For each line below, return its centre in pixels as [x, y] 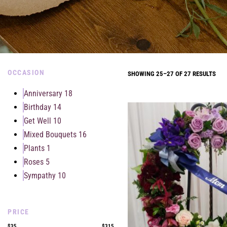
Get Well [37, 121]
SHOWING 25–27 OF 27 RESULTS [172, 73]
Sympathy [40, 175]
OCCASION [26, 72]
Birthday [37, 107]
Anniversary [43, 93]
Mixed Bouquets [50, 134]
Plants [34, 148]
